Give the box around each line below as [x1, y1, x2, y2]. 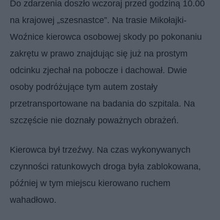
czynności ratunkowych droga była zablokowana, [10, 161, 201, 171]
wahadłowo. [10, 194, 56, 205]
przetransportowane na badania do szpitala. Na [10, 98, 195, 109]
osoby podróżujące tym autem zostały [10, 82, 158, 92]
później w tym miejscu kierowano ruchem [10, 178, 170, 188]
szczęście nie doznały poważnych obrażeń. [10, 115, 179, 125]
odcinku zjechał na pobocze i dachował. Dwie [10, 65, 187, 75]
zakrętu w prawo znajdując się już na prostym [10, 48, 188, 58]
